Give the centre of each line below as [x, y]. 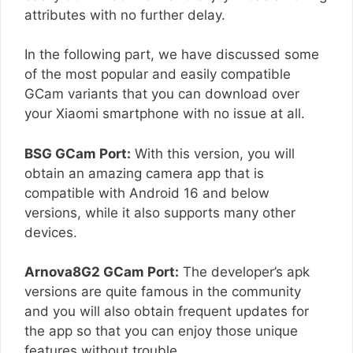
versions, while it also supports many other [160, 212]
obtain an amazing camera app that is [144, 173]
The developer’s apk [244, 272]
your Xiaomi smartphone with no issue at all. [165, 114]
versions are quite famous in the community [163, 292]
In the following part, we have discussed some [172, 55]
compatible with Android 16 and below [147, 193]
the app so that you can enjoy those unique [161, 331]
